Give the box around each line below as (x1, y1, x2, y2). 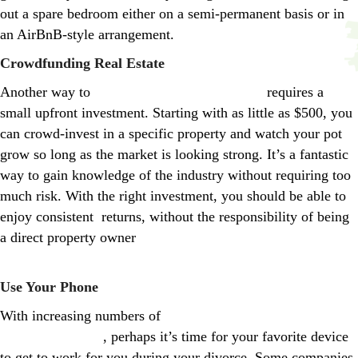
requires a (263, 84, 324, 101)
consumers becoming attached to (165, 308, 354, 324)
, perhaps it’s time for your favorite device (103, 328, 348, 345)
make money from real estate (94, 84, 263, 101)
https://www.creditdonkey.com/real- (144, 229, 352, 246)
